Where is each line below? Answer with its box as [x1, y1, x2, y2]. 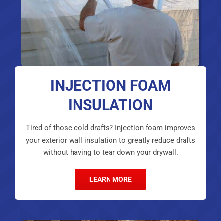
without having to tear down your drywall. [43, 148, 178, 157]
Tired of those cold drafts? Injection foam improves [26, 123, 195, 133]
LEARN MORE [89, 175, 132, 184]
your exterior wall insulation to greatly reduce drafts [26, 136, 195, 145]
